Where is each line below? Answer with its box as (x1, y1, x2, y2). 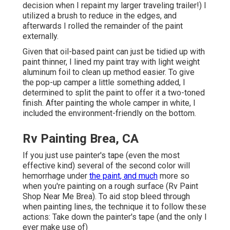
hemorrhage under (23, 170, 89, 181)
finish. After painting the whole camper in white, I (23, 98, 196, 108)
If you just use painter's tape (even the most (23, 150, 180, 160)
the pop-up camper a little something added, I (23, 77, 185, 87)
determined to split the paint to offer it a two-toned (23, 87, 205, 98)
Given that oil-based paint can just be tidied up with (23, 46, 205, 56)
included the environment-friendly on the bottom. (23, 108, 196, 118)
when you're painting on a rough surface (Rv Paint (23, 181, 198, 191)
